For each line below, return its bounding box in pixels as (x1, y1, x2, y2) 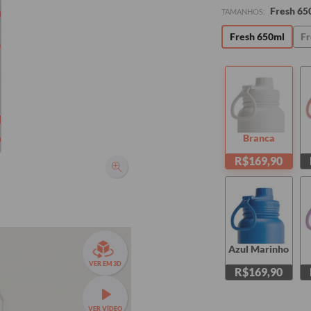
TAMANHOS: (221, 7, 267, 16)
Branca (242, 132, 275, 144)
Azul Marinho (228, 242, 289, 255)
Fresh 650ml (229, 30, 285, 42)
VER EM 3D (89, 259, 121, 267)
